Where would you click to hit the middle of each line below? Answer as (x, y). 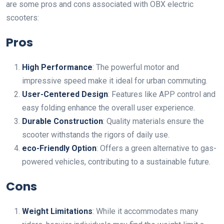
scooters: (22, 18)
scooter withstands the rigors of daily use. (96, 135)
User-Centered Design (65, 94)
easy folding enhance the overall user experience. (108, 108)
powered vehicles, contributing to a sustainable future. (116, 162)
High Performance (57, 67)
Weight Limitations (57, 211)
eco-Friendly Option (59, 148)
